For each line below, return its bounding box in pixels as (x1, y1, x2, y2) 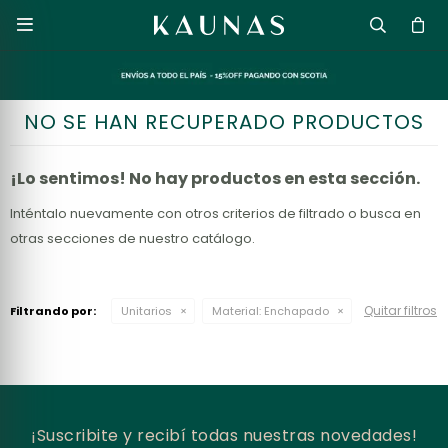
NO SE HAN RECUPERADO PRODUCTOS (24, 108, 424, 136)
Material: (212, 303, 261, 319)
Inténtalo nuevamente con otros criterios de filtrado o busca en (10, 204, 421, 223)
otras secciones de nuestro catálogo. (10, 229, 255, 248)
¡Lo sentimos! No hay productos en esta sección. (10, 167, 420, 190)
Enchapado (261, 303, 329, 319)
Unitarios (121, 303, 172, 319)
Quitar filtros (364, 302, 437, 319)
